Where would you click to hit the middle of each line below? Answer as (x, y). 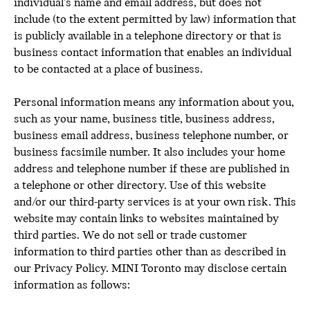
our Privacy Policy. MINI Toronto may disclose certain (150, 269)
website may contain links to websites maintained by (146, 219)
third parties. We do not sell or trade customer (130, 236)
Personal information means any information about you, (154, 103)
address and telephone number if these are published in (152, 169)
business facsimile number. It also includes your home (149, 153)
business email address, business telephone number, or (151, 136)
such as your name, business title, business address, (144, 119)
